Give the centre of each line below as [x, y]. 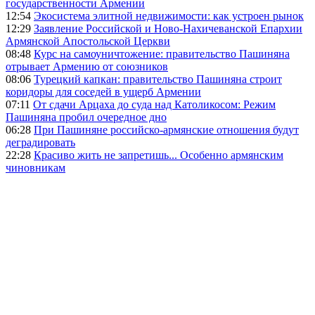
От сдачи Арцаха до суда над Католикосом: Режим [154, 105]
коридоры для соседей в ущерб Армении [103, 92]
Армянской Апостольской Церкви [88, 41]
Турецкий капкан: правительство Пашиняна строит [158, 79]
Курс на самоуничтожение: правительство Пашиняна [162, 54]
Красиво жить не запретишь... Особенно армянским [159, 155]
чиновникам [36, 168]
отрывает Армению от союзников [87, 67]
